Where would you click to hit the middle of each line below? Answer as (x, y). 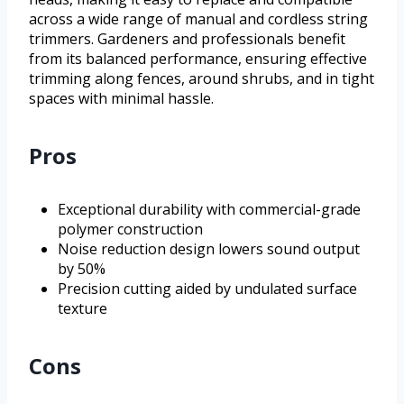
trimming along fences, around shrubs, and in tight (202, 78)
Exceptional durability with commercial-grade (209, 209)
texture (83, 308)
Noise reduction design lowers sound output (209, 248)
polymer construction (130, 229)
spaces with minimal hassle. (121, 98)
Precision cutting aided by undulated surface (207, 288)
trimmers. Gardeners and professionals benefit (187, 38)
